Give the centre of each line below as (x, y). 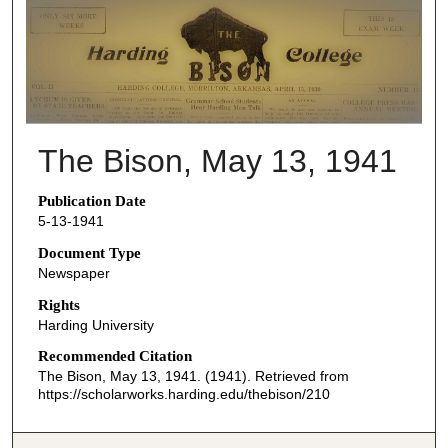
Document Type (89, 252)
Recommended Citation (114, 356)
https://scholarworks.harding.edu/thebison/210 (183, 394)
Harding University (95, 324)
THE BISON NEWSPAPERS (245, 18)
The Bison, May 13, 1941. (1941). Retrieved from (193, 376)
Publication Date (91, 201)
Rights (58, 304)
